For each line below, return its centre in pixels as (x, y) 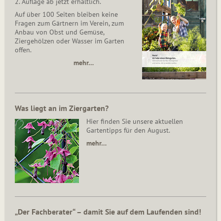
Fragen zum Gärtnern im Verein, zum (69, 23)
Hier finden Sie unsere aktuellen (135, 122)
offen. (23, 50)
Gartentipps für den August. (128, 130)
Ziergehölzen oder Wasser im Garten (70, 41)
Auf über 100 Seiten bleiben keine (66, 15)
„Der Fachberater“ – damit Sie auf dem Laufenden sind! (108, 212)
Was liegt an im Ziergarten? (62, 108)
